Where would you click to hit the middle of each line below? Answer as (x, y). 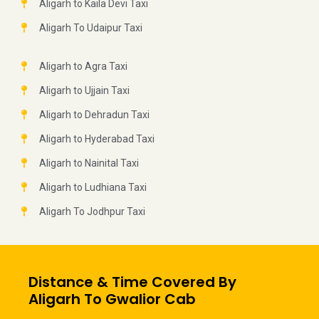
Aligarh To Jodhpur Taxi (92, 212)
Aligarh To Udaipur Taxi (90, 28)
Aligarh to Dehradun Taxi (94, 115)
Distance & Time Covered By (132, 282)
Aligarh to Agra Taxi (83, 67)
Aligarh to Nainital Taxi (89, 163)
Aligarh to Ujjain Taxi (84, 91)
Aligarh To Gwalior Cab (112, 299)
